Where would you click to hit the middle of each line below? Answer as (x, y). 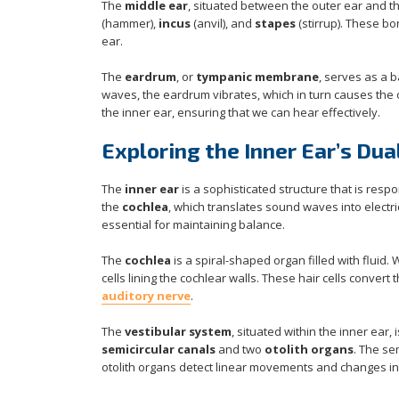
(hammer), (130, 24)
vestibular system (178, 332)
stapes (275, 24)
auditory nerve (146, 296)
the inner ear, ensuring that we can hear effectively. (241, 113)
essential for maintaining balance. (193, 225)
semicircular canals (159, 350)
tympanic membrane (257, 77)
